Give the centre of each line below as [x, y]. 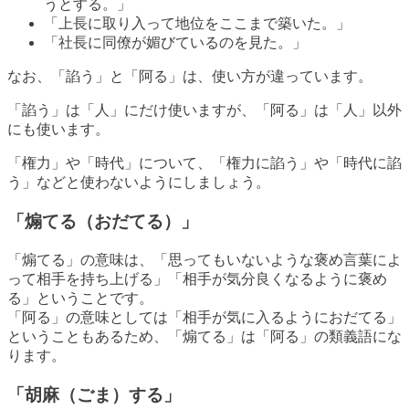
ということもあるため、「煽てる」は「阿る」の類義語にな [204, 336]
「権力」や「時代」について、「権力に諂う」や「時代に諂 [204, 163]
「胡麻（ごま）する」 [94, 394]
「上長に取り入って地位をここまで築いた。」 [197, 24]
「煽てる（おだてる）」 [103, 222]
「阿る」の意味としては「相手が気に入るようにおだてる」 [204, 317]
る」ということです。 [80, 298]
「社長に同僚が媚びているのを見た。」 [175, 43]
